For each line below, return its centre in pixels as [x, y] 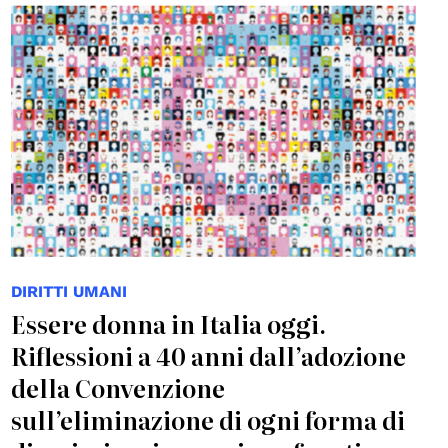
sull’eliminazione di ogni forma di [207, 419]
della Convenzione [117, 387]
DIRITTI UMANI [68, 291]
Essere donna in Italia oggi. [168, 323]
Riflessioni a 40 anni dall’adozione [208, 355]
